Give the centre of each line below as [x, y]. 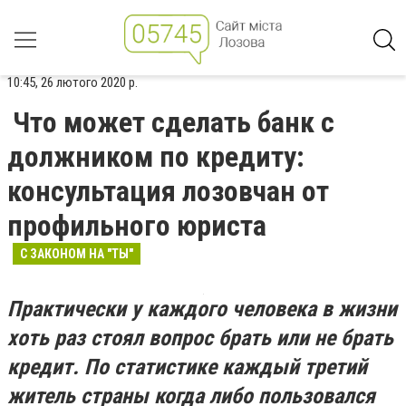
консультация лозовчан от [168, 191]
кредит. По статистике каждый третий [187, 367]
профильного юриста [137, 226]
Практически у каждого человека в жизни [202, 309]
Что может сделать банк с [174, 122]
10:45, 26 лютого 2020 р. [72, 82]
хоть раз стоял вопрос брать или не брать [200, 338]
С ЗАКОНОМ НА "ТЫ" [77, 254]
